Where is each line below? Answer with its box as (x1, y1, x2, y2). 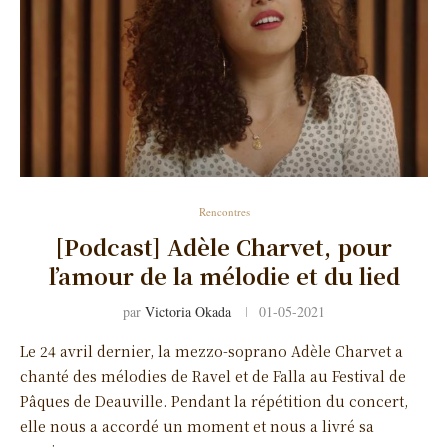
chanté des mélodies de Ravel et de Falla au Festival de (20, 365, 406, 386)
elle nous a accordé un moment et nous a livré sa (20, 415, 374, 436)
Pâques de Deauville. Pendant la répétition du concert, (20, 390, 408, 411)
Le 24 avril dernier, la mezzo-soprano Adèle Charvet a (20, 340, 403, 361)
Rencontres (198, 203, 250, 219)
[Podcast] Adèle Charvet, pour (56, 230, 392, 262)
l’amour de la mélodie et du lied (48, 259, 400, 291)
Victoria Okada (145, 301, 231, 321)
